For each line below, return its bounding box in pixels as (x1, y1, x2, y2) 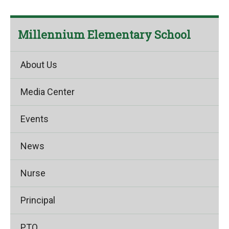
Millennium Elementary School (18, 27, 191, 42)
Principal (20, 195, 55, 205)
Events (20, 113, 49, 124)
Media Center (20, 86, 75, 97)
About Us (20, 59, 57, 70)
